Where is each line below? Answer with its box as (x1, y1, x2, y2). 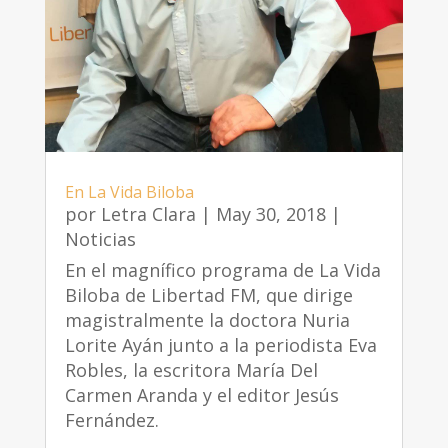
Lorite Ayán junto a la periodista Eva (64, 333, 377, 358)
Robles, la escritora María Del (64, 358, 318, 383)
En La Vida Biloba (64, 181, 194, 204)
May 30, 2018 (215, 202, 326, 227)
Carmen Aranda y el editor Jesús (64, 383, 339, 408)
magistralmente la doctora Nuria (64, 308, 350, 333)
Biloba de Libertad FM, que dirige (64, 283, 353, 308)
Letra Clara (100, 202, 196, 227)
